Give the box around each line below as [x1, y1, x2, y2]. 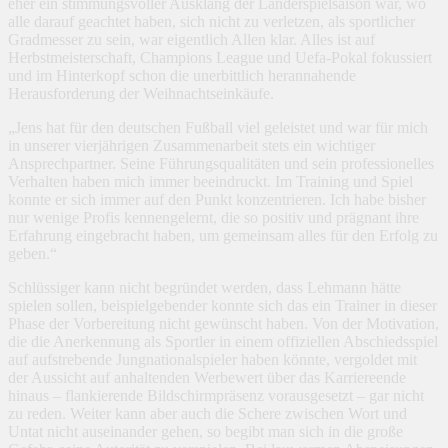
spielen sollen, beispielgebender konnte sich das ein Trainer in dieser [8, 297, 437, 315]
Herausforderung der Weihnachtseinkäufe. [8, 85, 274, 103]
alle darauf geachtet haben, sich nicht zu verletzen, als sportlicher [8, 13, 415, 31]
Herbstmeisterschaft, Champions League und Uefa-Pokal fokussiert [8, 49, 432, 67]
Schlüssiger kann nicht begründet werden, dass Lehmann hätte [8, 279, 401, 297]
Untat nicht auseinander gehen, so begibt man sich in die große [8, 423, 403, 441]
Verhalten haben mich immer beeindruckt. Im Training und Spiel [8, 173, 413, 191]
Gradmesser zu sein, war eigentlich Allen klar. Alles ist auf [8, 31, 375, 49]
